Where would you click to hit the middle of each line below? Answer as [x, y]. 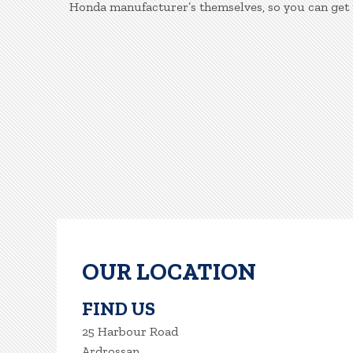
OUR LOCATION [169, 272]
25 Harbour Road [130, 331]
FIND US [119, 308]
